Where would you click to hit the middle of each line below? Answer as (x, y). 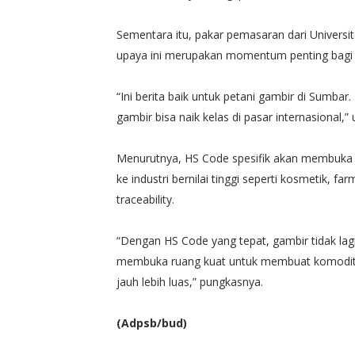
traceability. (145, 199)
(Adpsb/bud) (152, 323)
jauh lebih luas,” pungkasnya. (191, 281)
